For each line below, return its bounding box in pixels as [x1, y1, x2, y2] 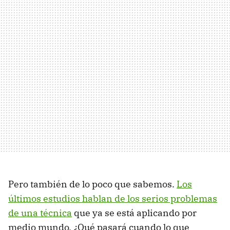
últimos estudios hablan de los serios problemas [8, 192, 217, 204]
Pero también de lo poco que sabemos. [8, 178, 177, 190]
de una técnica [8, 206, 72, 219]
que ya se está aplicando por [72, 206, 197, 219]
